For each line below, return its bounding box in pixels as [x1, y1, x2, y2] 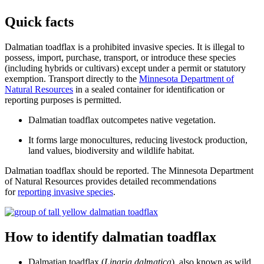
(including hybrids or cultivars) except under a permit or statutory [5, 62, 246, 73]
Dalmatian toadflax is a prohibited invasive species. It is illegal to [5, 41, 245, 52]
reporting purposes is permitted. [5, 94, 121, 105]
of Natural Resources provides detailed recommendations [5, 176, 216, 186]
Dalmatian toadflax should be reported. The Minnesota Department [5, 165, 253, 176]
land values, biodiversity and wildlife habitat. [28, 145, 194, 156]
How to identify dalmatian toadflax [5, 229, 216, 245]
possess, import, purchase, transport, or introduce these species [5, 52, 236, 62]
